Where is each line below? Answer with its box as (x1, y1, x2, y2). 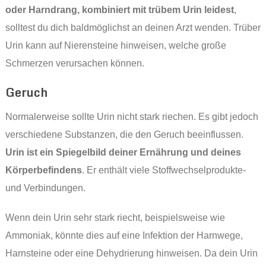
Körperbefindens (5, 165, 82, 176)
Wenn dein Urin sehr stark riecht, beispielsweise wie (5, 213, 225, 223)
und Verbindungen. (5, 183, 85, 194)
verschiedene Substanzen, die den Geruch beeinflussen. (5, 129, 243, 140)
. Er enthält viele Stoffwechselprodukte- (81, 165, 246, 176)
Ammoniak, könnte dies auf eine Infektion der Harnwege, (5, 230, 243, 241)
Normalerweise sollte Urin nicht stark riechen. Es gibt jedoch (5, 112, 258, 122)
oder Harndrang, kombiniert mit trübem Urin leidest (5, 5, 234, 15)
